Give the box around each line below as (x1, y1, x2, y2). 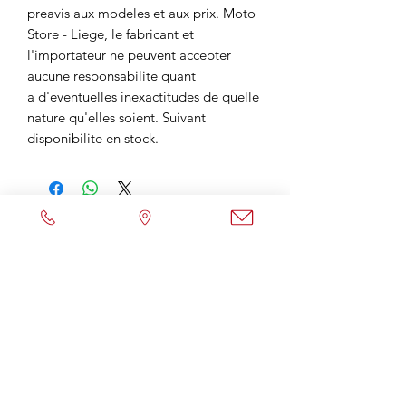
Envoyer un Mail (100, 305, 189, 322)
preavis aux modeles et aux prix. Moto (27, 5, 256, 22)
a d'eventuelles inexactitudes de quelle (27, 88, 259, 105)
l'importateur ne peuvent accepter (27, 46, 231, 63)
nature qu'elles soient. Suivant (27, 109, 206, 126)
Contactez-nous (100, 362, 190, 379)
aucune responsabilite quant (27, 67, 196, 84)
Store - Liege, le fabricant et (27, 25, 194, 43)
